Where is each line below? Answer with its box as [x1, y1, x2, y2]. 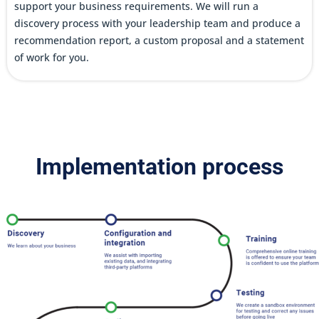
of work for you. [14, 50, 89, 64]
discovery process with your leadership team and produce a [14, 16, 300, 30]
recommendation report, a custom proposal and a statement [14, 33, 304, 47]
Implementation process [36, 152, 283, 180]
